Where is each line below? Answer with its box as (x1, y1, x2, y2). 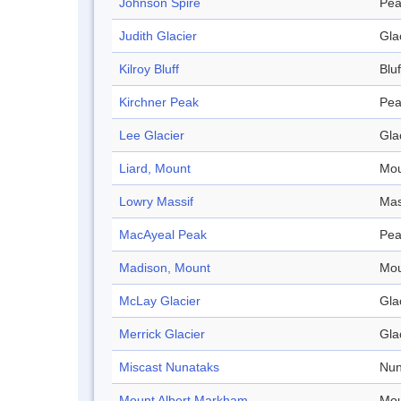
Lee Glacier (119, 128, 184, 143)
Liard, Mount (119, 161, 191, 176)
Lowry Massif (119, 194, 193, 209)
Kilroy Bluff (119, 62, 179, 77)
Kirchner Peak (119, 95, 199, 110)
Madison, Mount (119, 260, 210, 276)
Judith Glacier (119, 29, 197, 44)
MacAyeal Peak (119, 227, 207, 243)
